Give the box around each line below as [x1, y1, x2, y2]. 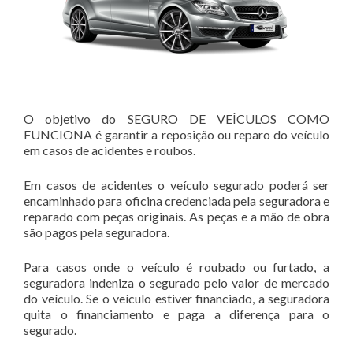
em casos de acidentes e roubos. [24, 142, 195, 158]
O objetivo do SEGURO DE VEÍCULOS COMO [24, 110, 329, 126]
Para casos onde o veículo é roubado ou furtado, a [24, 258, 329, 274]
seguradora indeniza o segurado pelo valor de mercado [24, 274, 329, 290]
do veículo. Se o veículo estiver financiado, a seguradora [24, 290, 329, 306]
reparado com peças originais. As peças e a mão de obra [24, 208, 329, 224]
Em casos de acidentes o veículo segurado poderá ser [24, 176, 329, 192]
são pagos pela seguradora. [24, 224, 169, 240]
